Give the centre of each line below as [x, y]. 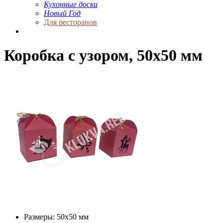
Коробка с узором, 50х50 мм [103, 56]
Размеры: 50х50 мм [56, 217]
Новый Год [62, 13]
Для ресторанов [70, 22]
